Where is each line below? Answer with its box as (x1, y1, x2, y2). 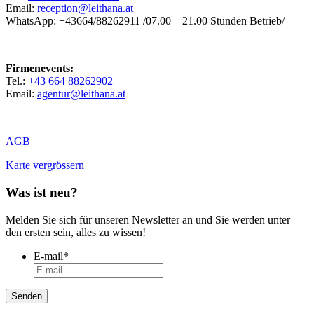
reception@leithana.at (37, 2, 133, 15)
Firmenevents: (6, 62, 74, 75)
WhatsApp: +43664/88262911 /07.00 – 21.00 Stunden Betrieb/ (6, 15, 285, 27)
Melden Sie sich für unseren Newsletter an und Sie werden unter (6, 213, 290, 226)
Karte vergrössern (6, 159, 84, 172)
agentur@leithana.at (37, 88, 125, 100)
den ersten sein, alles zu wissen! (6, 226, 146, 238)
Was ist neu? (6, 185, 78, 200)
